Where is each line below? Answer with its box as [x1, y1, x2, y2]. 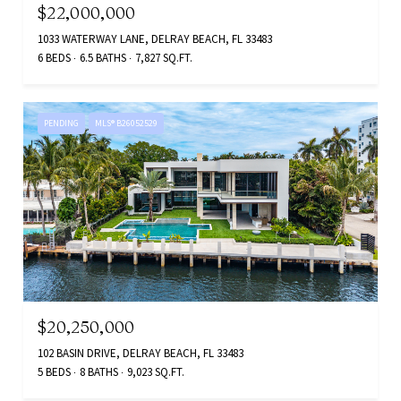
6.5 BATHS [80, 50, 126, 66]
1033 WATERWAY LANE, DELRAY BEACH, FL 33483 [38, 31, 272, 47]
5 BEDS [38, 363, 71, 380]
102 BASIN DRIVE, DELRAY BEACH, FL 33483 [38, 345, 243, 361]
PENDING [44, 117, 79, 130]
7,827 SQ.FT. [135, 50, 192, 66]
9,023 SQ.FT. [127, 363, 184, 380]
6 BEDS [38, 50, 71, 66]
